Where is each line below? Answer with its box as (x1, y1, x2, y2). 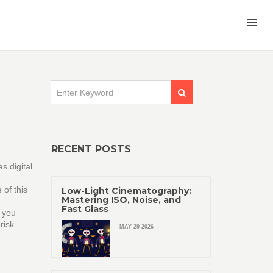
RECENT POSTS (51, 143, 131, 155)
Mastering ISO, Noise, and (61, 194, 181, 205)
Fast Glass (61, 204, 108, 214)
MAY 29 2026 (119, 224, 154, 230)
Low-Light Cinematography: (61, 185, 191, 196)
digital (10, 161, 32, 171)
